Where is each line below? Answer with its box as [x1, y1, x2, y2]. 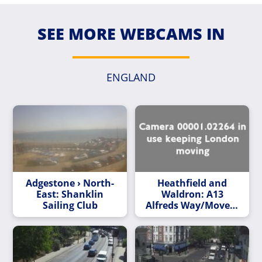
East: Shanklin [36, 187, 104, 201]
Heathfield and [157, 176, 227, 189]
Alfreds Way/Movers [146, 198, 239, 212]
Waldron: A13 [161, 187, 223, 201]
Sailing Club [42, 198, 98, 212]
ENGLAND [106, 70, 156, 84]
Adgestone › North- [26, 176, 114, 189]
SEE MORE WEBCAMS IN [37, 22, 225, 44]
